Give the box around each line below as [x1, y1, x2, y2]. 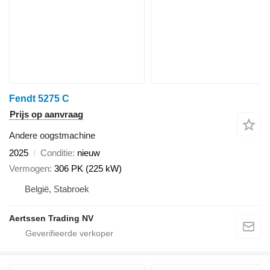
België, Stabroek [25, 184, 89, 195]
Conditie [40, 147, 72, 158]
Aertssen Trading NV [9, 213, 93, 224]
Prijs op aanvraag [10, 108, 83, 119]
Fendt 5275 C [9, 93, 69, 104]
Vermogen [9, 163, 49, 174]
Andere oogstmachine [9, 130, 95, 140]
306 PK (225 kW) [54, 163, 122, 174]
